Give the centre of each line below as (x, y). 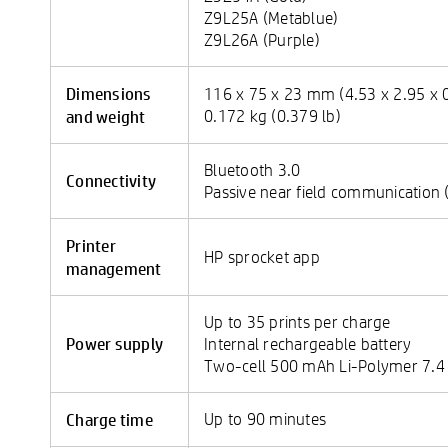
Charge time (109, 419)
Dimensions (109, 93)
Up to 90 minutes (265, 418)
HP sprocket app (262, 256)
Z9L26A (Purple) (262, 39)
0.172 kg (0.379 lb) (272, 115)
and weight (106, 116)
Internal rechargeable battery (308, 343)
